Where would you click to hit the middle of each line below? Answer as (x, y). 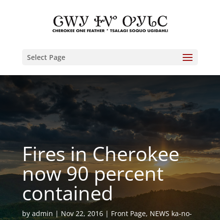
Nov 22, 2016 (82, 213)
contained (67, 193)
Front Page (128, 213)
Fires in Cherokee (100, 153)
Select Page (46, 57)
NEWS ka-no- (171, 213)
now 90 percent (93, 173)
